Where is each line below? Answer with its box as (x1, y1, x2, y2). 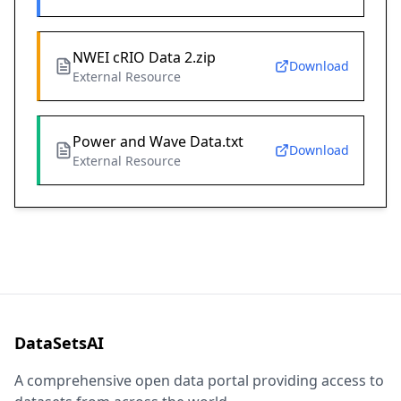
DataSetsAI (14, 332, 104, 354)
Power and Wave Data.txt (73, 132, 243, 152)
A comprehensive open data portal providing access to (14, 371, 384, 391)
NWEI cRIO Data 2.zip (73, 47, 216, 68)
